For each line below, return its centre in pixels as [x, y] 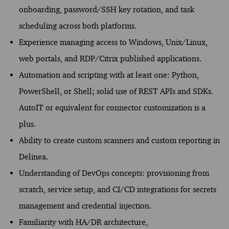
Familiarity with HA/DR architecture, [83, 222]
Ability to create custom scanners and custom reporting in [119, 140]
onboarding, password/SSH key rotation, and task [106, 9]
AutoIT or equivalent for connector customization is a [112, 107]
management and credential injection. [85, 205]
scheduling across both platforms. [77, 26]
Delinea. [33, 156]
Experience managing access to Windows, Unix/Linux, [113, 42]
